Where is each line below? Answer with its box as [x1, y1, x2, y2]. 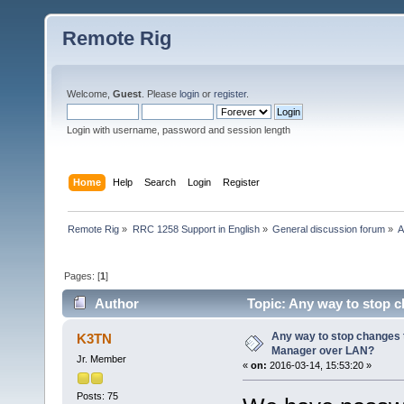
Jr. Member [76, 353, 126, 365]
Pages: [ [64, 270, 101, 281]
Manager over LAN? [271, 344, 374, 358]
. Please [142, 88, 179, 99]
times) [70, 324, 109, 340]
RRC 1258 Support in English [132, 223, 260, 234]
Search [144, 176, 177, 188]
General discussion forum [271, 223, 385, 234]
